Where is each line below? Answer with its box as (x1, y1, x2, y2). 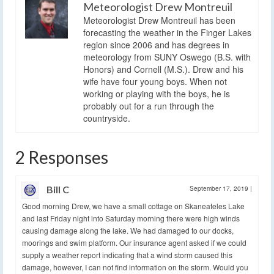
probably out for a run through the (83, 100, 214, 113)
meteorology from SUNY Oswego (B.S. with (83, 51, 251, 64)
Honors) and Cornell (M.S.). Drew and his (83, 63, 243, 76)
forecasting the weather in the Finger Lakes (83, 26, 251, 39)
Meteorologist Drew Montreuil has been (83, 14, 235, 27)
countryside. (83, 112, 130, 125)
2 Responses (15, 147, 108, 168)
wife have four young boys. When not (83, 75, 227, 88)
